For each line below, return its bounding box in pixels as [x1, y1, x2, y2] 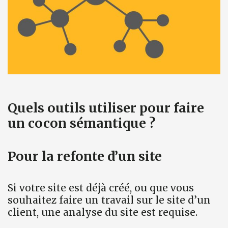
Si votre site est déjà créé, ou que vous [8, 181, 194, 194]
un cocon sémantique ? [8, 115, 156, 131]
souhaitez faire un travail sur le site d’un [8, 193, 211, 206]
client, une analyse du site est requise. [8, 206, 197, 218]
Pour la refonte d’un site [8, 148, 162, 164]
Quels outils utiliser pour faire [8, 99, 204, 116]
